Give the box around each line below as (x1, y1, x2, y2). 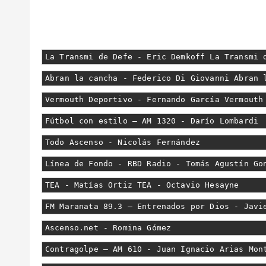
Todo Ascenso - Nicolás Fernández (45, 138, 201, 147)
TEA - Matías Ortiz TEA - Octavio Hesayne (45, 180, 239, 189)
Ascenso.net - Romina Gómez (45, 223, 172, 232)
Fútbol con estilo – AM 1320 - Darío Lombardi (45, 116, 259, 125)
